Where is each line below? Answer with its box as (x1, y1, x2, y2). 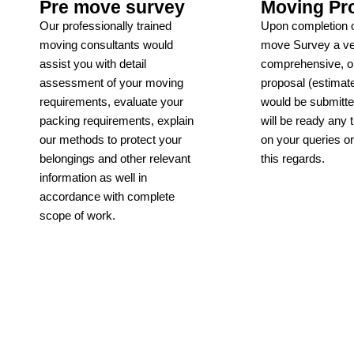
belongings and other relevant (40, 151, 190, 165)
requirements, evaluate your (40, 94, 183, 108)
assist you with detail (40, 56, 146, 70)
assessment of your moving (40, 75, 183, 89)
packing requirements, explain (40, 113, 194, 127)
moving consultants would (40, 37, 173, 51)
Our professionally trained (40, 18, 171, 32)
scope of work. (40, 208, 115, 222)
